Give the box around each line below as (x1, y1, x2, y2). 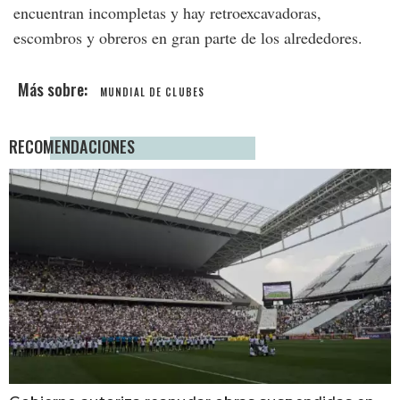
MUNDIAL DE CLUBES (100, 85, 205, 99)
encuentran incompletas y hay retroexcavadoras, (13, 2, 321, 23)
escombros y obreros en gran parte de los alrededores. (13, 27, 362, 48)
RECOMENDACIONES (9, 134, 135, 158)
